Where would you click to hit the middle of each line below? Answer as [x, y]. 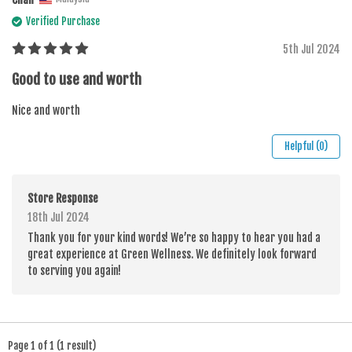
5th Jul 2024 [312, 49]
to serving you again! [74, 270]
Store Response [63, 198]
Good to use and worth [77, 79]
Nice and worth [46, 110]
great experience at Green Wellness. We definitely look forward [172, 254]
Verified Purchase [63, 21]
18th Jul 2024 [59, 217]
